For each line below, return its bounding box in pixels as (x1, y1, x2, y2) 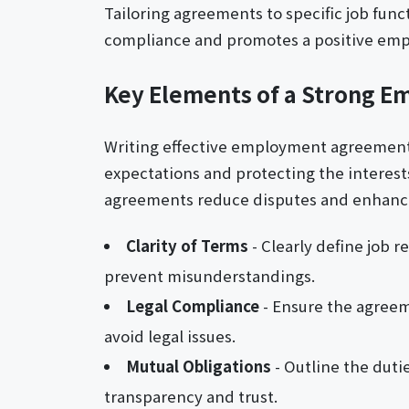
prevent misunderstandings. (104, 265, 315, 288)
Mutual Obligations (125, 355, 271, 378)
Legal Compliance (125, 295, 259, 318)
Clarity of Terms (125, 235, 248, 257)
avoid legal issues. (104, 325, 236, 348)
